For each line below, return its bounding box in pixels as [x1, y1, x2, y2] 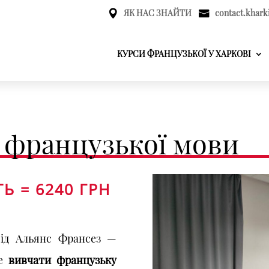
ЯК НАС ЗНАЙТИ [124, 7, 192, 19]
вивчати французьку [8, 253, 117, 268]
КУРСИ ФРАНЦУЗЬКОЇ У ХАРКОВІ [117, 48, 251, 60]
